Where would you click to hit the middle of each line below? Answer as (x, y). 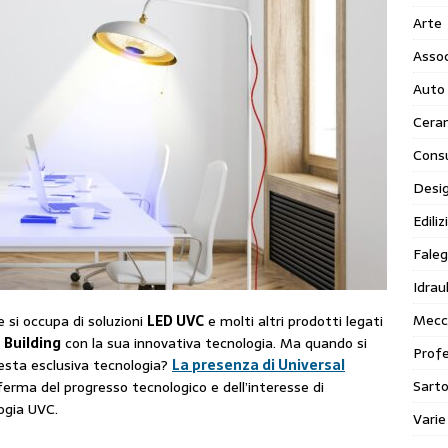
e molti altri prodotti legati (293, 321)
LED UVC (175, 321)
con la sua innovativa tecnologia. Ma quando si (214, 343)
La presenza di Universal (258, 365)
